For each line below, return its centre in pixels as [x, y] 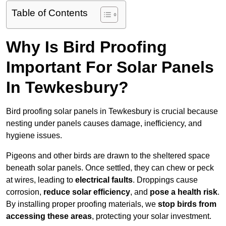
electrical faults [104, 180]
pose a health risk [184, 192]
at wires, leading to [41, 180]
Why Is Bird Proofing [87, 47]
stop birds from [187, 204]
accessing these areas [49, 216]
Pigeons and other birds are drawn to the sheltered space [108, 156]
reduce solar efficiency [87, 192]
